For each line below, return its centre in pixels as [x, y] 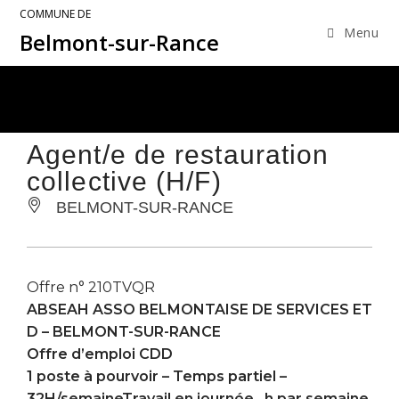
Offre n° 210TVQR [91, 287]
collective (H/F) [124, 181]
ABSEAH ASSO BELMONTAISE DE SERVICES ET [199, 309]
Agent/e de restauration [178, 155]
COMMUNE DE [56, 14]
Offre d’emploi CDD [100, 354]
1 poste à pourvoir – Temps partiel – [157, 376]
